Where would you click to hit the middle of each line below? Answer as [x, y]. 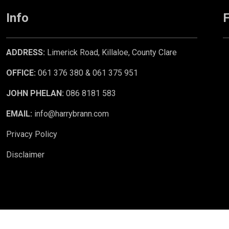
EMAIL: [19, 113]
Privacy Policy [32, 134]
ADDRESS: [26, 52]
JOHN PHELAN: [35, 93]
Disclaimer [26, 154]
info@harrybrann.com [71, 113]
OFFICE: [21, 73]
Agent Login [53, 220]
